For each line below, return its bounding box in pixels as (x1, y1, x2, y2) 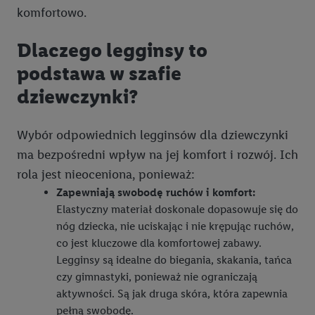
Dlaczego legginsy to (17, 38, 207, 63)
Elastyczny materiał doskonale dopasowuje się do (56, 202, 298, 216)
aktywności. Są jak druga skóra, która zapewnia (56, 286, 288, 300)
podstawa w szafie (17, 61, 181, 86)
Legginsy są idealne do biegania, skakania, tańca (56, 252, 292, 266)
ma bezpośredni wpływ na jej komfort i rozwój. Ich (17, 146, 298, 162)
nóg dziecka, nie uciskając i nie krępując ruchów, (56, 219, 294, 233)
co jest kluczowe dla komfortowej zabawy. (56, 236, 262, 250)
